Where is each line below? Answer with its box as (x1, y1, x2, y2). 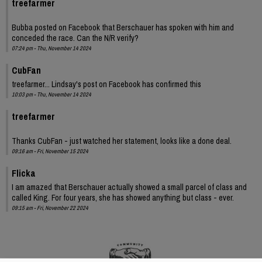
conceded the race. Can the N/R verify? (12, 32, 139, 43)
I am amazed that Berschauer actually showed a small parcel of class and (12, 181, 247, 192)
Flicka (12, 166, 36, 180)
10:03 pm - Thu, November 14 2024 (12, 90, 91, 98)
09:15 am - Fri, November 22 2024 (12, 204, 88, 212)
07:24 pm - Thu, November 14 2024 (12, 44, 91, 52)
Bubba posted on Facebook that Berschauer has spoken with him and (12, 22, 234, 33)
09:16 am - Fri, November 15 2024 (12, 147, 88, 155)
